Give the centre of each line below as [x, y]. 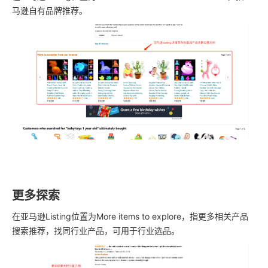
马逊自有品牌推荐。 [50, 11]
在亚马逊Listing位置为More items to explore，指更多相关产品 [130, 216]
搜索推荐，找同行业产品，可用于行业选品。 [96, 230]
